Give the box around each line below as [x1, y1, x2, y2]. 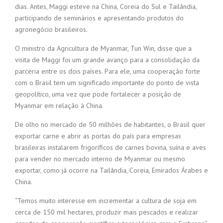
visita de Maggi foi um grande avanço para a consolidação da [15, 55, 200, 65]
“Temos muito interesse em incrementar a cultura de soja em [15, 196, 197, 206]
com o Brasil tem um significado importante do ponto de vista [15, 78, 199, 88]
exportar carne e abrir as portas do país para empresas [15, 131, 181, 141]
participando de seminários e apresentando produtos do [15, 13, 184, 23]
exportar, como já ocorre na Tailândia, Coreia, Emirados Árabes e [15, 166, 208, 175]
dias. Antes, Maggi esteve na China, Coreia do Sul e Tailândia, [15, 2, 197, 11]
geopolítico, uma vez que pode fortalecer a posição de [15, 90, 181, 99]
